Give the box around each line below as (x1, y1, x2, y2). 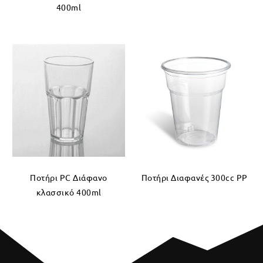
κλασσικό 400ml (36, 186, 102, 197)
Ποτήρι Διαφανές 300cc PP (141, 171, 248, 183)
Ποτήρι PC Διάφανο (30, 171, 107, 183)
